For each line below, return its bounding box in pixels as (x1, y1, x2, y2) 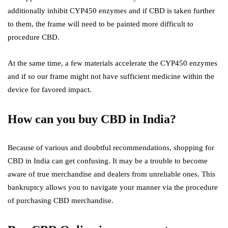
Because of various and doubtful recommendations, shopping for (8, 144, 214, 152)
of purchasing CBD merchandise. (8, 196, 113, 205)
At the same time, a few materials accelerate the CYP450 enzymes (8, 59, 217, 67)
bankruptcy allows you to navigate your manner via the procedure (8, 183, 218, 191)
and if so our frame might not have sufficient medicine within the (8, 72, 214, 80)
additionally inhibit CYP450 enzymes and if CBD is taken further (8, 7, 215, 15)
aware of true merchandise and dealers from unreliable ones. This (8, 170, 215, 178)
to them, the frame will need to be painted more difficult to (8, 20, 193, 28)
